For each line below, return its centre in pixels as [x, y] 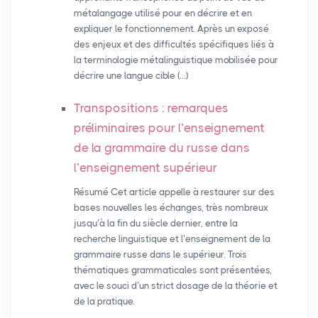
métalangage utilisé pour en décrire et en [163, 13]
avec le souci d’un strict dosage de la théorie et [175, 286]
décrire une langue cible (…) [131, 76]
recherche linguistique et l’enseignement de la [172, 239]
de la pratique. [104, 302]
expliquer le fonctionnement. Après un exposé [171, 29]
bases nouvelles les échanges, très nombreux [171, 208]
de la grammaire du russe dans [161, 148]
